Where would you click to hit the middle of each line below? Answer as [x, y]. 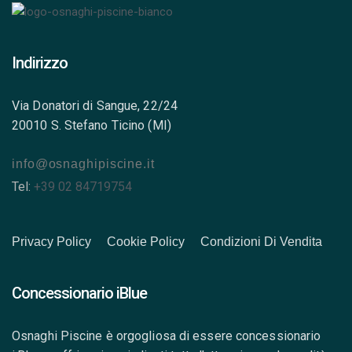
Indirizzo [40, 63]
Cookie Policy [146, 241]
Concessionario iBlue [79, 293]
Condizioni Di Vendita [261, 241]
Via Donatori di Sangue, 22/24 [95, 106]
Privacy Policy [51, 241]
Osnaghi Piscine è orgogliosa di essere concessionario [167, 335]
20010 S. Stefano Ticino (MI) [92, 126]
